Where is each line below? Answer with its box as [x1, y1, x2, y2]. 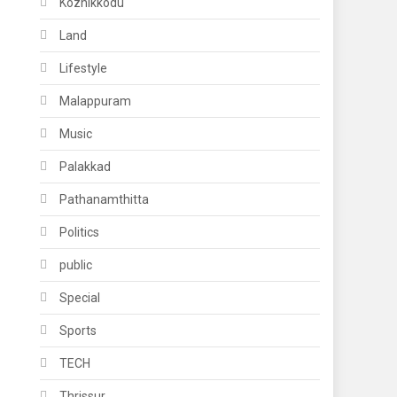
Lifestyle [59, 61, 108, 75]
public [59, 258, 93, 272]
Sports [59, 323, 97, 338]
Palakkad [59, 160, 112, 174]
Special [59, 291, 101, 305]
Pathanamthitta [59, 192, 150, 206]
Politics [59, 225, 100, 239]
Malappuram [59, 94, 132, 108]
